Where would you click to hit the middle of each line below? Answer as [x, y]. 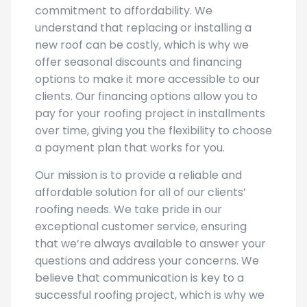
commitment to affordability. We [124, 11]
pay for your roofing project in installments [150, 113]
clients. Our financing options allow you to [146, 96]
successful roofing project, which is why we [150, 295]
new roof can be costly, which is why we [142, 45]
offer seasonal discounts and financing [138, 62]
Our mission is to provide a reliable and [138, 175]
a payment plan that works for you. [130, 148]
